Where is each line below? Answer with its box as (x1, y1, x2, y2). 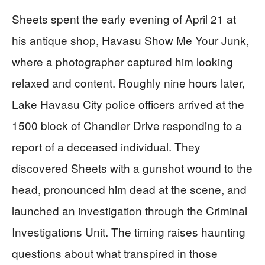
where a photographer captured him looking (12, 53, 233, 70)
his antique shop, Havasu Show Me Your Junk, (12, 32, 249, 49)
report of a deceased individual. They (12, 138, 201, 155)
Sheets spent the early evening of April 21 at (12, 11, 236, 27)
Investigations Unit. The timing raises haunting (12, 224, 245, 240)
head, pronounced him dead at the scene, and (12, 181, 247, 198)
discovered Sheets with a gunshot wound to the (12, 160, 253, 176)
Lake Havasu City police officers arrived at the (12, 96, 244, 112)
